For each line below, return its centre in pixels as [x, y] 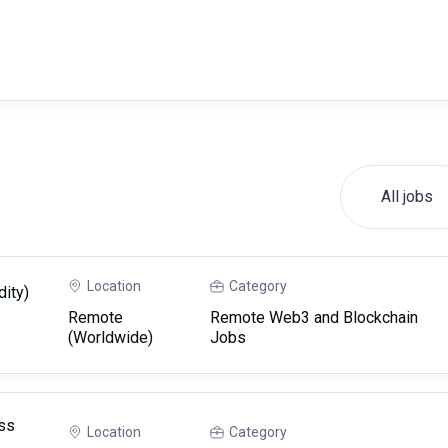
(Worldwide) [110, 337]
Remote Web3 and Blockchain [314, 317]
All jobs [407, 196]
